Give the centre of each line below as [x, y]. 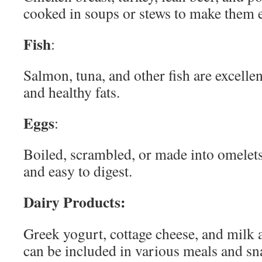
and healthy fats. [72, 92]
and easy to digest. [78, 171]
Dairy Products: [75, 202]
